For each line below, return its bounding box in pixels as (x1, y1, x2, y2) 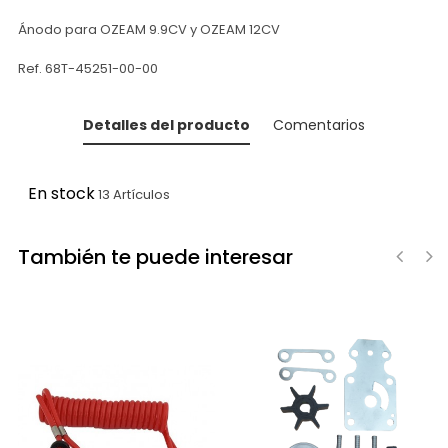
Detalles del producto (83, 115, 250, 135)
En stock (28, 182, 95, 205)
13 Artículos (98, 185, 170, 204)
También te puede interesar (18, 243, 293, 271)
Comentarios (273, 115, 365, 135)
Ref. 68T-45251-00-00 (18, 59, 158, 78)
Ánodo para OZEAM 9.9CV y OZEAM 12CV (18, 20, 280, 39)
